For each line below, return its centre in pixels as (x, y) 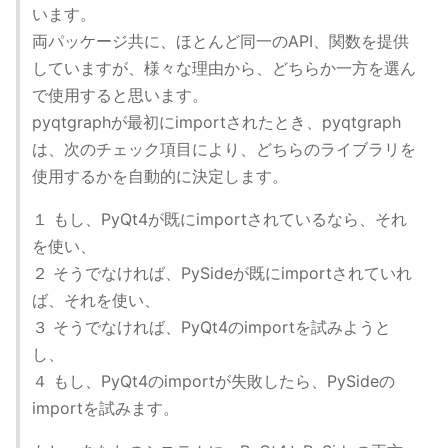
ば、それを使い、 (96, 300)
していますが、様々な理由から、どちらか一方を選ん (224, 68)
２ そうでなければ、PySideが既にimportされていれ (222, 273)
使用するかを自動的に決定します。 (160, 176)
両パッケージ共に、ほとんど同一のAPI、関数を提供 (220, 41)
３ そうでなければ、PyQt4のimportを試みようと (211, 327)
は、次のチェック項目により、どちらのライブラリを (224, 149)
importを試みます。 (105, 408)
